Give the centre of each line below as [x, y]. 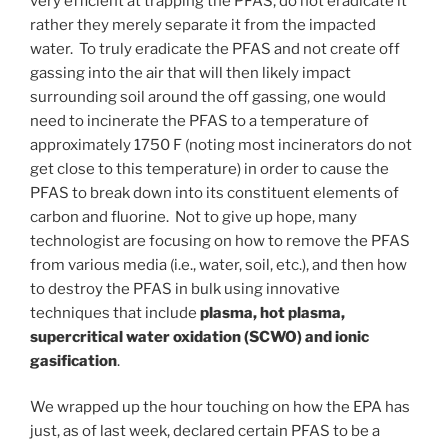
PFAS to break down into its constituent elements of [214, 192]
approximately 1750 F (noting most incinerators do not [221, 144]
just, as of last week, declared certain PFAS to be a [205, 431]
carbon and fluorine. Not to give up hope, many [193, 216]
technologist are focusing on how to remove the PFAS [220, 240]
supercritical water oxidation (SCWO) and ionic [199, 336]
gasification [73, 360]
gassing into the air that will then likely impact [190, 72]
